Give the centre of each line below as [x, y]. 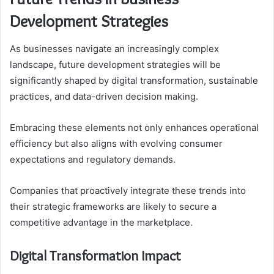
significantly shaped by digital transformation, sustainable [134, 80]
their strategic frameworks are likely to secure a [113, 206]
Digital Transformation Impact [95, 255]
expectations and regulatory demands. [93, 159]
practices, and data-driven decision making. [104, 96]
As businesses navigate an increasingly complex [114, 48]
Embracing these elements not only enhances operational [134, 127]
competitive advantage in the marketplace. [101, 222]
